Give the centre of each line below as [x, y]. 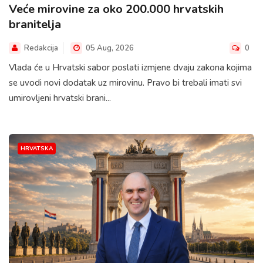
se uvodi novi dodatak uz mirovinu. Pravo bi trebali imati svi [125, 83]
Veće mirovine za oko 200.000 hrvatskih [116, 9]
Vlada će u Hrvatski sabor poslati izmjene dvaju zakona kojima [130, 68]
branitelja [35, 25]
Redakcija [41, 48]
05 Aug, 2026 [109, 48]
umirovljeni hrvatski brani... [60, 98]
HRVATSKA [37, 149]
